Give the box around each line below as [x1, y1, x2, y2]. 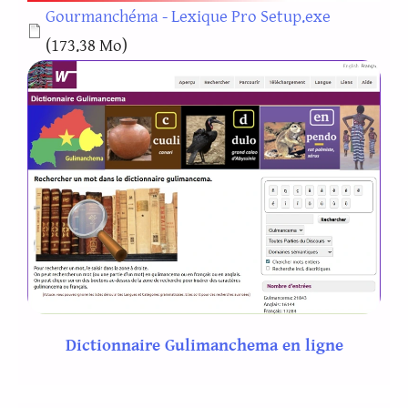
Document [26, 5, 104, 25]
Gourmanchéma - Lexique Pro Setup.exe [46, 5, 331, 26]
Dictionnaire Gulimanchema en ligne [65, 335, 343, 356]
